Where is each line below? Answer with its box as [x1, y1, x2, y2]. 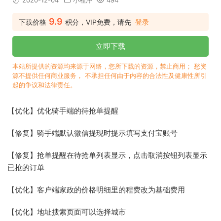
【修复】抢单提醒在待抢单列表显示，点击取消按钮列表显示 [7, 150, 207, 160]
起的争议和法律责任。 [12, 81, 76, 89]
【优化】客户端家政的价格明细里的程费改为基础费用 [7, 185, 185, 195]
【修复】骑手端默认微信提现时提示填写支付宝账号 [7, 128, 178, 138]
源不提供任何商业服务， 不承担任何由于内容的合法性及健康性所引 [12, 72, 207, 80]
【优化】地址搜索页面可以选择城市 [7, 207, 126, 217]
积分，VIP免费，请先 [65, 18, 131, 27]
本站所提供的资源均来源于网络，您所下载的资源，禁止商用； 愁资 [12, 62, 207, 71]
